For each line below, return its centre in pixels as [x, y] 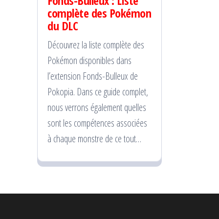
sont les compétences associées [97, 123]
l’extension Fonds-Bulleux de [93, 76]
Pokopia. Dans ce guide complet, [98, 92]
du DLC [63, 26]
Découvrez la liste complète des [96, 45]
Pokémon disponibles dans [89, 61]
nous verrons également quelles [97, 108]
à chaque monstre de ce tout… [94, 139]
